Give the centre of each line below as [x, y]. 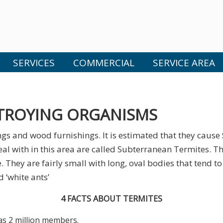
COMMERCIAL [104, 63]
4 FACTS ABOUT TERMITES [111, 199]
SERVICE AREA [184, 63]
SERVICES [34, 63]
